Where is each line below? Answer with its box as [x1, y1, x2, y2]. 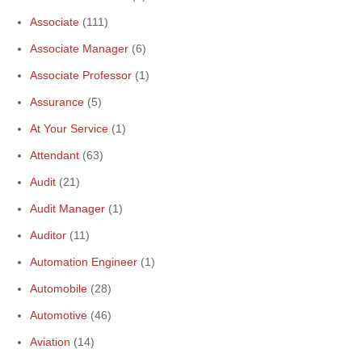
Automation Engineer [30, 255, 137, 268]
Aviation [30, 335, 70, 348]
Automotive [30, 309, 87, 322]
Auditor [30, 229, 66, 242]
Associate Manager [30, 42, 128, 55]
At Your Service [30, 122, 108, 135]
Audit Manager [30, 202, 105, 215]
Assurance [30, 95, 84, 108]
